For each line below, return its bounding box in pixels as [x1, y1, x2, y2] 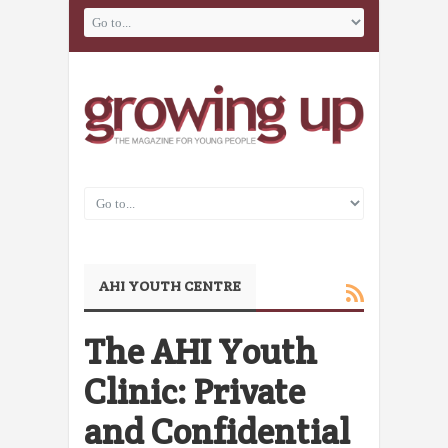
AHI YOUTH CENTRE [99, 277, 241, 296]
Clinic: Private [84, 369, 305, 415]
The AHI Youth [84, 329, 317, 375]
